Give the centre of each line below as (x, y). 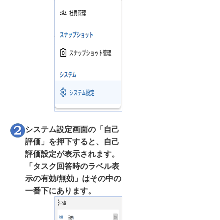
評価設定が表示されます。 (72, 154)
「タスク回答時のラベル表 (72, 166)
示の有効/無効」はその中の (73, 178)
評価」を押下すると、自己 (72, 141)
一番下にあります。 (60, 191)
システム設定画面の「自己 (72, 129)
